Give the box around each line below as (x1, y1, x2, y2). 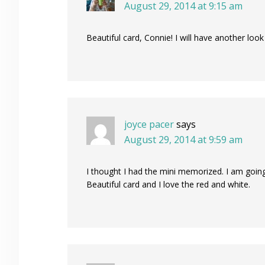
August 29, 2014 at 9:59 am (124, 133, 243, 146)
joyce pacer (124, 118, 174, 131)
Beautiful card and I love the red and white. (86, 179, 250, 190)
